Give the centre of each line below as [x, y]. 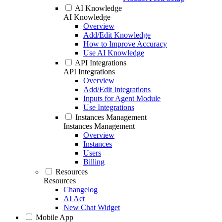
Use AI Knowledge [114, 53]
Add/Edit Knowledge [117, 35]
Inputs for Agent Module [122, 98]
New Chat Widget [92, 207]
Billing [94, 162]
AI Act [74, 198]
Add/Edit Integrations [117, 89]
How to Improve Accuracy [125, 44]
